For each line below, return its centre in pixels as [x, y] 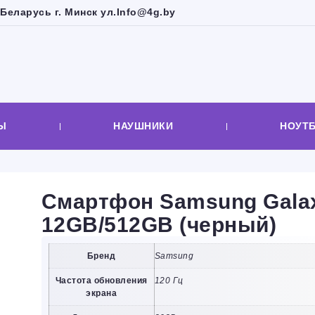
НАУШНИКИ [143, 126]
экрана [101, 293]
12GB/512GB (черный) [159, 225]
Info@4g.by [146, 12]
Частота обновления [101, 281]
